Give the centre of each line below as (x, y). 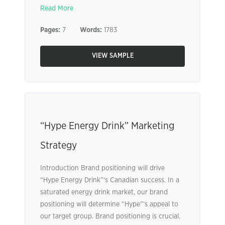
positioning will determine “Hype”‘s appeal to (109, 204)
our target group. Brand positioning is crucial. (110, 216)
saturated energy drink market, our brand (104, 192)
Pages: (50, 30)
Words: (91, 30)
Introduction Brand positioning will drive (102, 168)
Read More (57, 9)
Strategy (59, 146)
